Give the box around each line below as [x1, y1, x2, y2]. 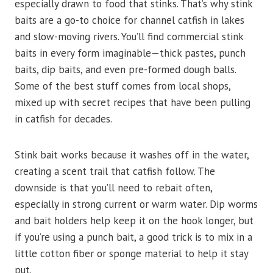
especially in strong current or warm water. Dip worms [15, 197, 258, 211]
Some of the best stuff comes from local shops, [15, 79, 230, 93]
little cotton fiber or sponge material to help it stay [15, 247, 248, 261]
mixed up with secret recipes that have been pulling [15, 96, 250, 110]
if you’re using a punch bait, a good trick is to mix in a [15, 230, 252, 244]
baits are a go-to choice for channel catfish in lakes [15, 13, 244, 27]
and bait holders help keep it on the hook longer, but [15, 214, 253, 228]
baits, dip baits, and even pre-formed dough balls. [15, 63, 236, 77]
